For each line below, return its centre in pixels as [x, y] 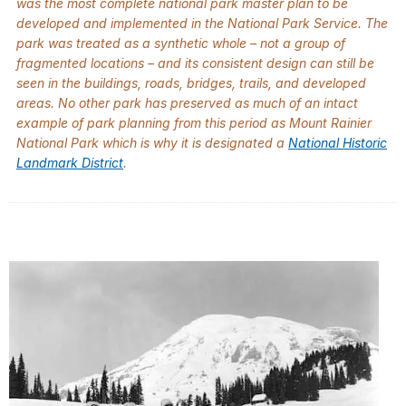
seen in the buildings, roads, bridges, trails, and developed [191, 83]
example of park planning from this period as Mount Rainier [194, 123]
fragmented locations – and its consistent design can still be [195, 63]
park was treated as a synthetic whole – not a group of [181, 43]
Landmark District [70, 163]
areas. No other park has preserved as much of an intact [187, 103]
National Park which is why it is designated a [152, 143]
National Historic [338, 143]
